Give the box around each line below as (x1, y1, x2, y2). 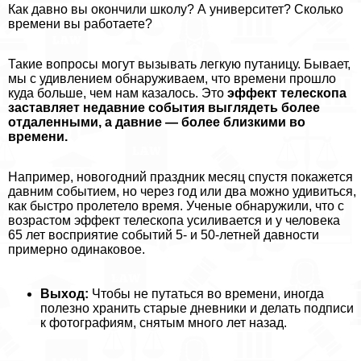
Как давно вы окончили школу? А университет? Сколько (8, 2, 343, 17)
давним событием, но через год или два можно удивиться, (8, 185, 356, 199)
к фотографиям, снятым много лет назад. (40, 316, 287, 330)
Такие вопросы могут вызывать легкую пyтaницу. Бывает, (8, 57, 351, 72)
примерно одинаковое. (8, 243, 145, 257)
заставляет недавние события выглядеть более (8, 101, 320, 115)
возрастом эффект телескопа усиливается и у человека (8, 214, 340, 228)
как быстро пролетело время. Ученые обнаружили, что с (8, 199, 344, 214)
